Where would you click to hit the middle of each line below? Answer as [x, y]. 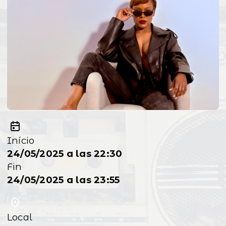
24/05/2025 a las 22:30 [65, 154]
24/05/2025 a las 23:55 [64, 180]
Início [21, 141]
